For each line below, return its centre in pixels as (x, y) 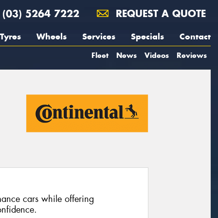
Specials (147, 36)
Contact (195, 36)
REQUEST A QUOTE (159, 13)
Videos (157, 55)
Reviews (192, 55)
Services (99, 36)
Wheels (52, 36)
